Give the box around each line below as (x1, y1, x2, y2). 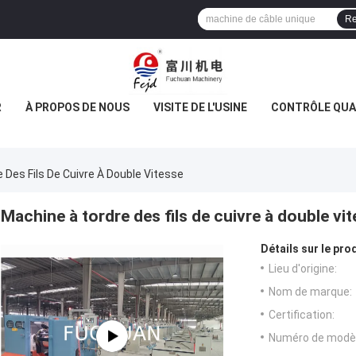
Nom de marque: (269, 285, 352, 299)
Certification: (269, 308, 335, 322)
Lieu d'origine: (269, 262, 337, 276)
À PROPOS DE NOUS (25, 101, 130, 114)
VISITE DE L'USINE (153, 101, 247, 114)
